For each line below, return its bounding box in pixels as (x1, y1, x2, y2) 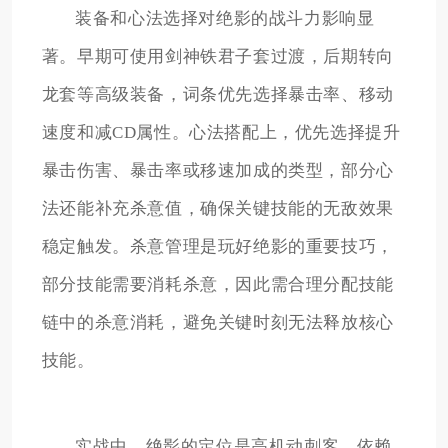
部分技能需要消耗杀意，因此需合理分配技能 (41, 274, 394, 294)
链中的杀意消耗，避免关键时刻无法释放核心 (41, 312, 394, 332)
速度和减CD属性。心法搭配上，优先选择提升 (41, 122, 401, 142)
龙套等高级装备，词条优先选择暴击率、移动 (41, 84, 394, 104)
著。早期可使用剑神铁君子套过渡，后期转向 (41, 46, 394, 66)
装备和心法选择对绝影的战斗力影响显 (75, 8, 375, 28)
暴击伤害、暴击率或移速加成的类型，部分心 (41, 160, 394, 180)
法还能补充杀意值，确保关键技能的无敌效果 (41, 198, 394, 218)
